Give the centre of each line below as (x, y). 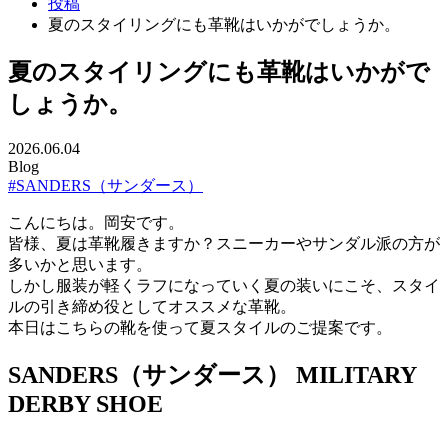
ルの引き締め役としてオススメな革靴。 (152, 306)
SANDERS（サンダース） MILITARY (212, 374)
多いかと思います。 (80, 264)
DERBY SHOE (85, 403)
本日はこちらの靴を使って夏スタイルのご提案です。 (200, 327)
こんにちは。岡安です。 (96, 222)
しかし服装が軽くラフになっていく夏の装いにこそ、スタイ (224, 285)
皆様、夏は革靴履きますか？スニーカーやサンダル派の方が (224, 243)
